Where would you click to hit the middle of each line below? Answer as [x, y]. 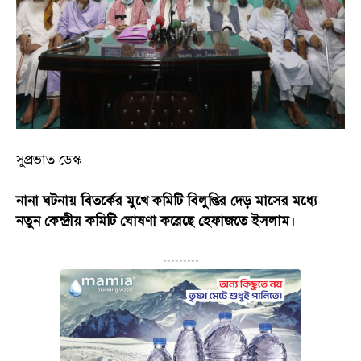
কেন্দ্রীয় [63, 221]
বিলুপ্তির [207, 201]
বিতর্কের [102, 201]
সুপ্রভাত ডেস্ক [49, 160]
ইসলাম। [274, 221]
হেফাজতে [223, 221]
